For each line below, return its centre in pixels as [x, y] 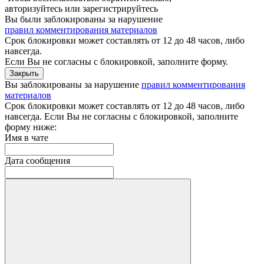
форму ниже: [31, 127]
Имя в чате [27, 137]
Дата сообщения [37, 160]
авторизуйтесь [34, 8]
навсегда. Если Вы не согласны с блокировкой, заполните [121, 116]
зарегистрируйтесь [120, 8]
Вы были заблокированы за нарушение [84, 19]
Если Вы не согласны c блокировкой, [81, 61]
